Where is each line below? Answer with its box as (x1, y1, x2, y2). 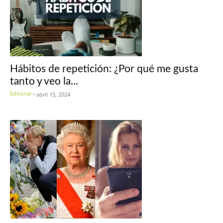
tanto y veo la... (10, 76, 78, 87)
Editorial (10, 90, 31, 98)
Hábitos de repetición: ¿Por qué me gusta (10, 64, 198, 75)
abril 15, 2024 (36, 91, 70, 99)
